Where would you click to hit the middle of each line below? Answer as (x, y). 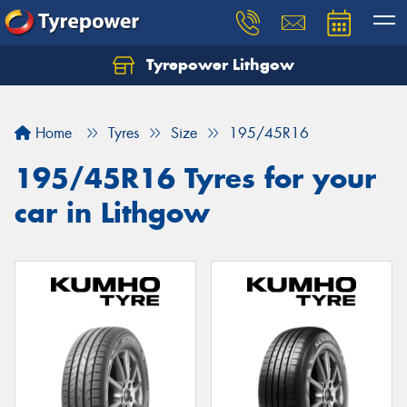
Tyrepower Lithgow (218, 65)
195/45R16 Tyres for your (195, 178)
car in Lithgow (112, 213)
